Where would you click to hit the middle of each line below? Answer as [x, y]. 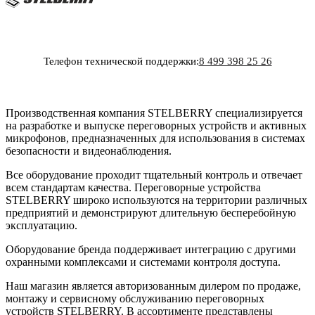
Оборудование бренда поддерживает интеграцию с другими [151, 249]
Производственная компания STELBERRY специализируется [154, 112]
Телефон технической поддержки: [121, 61]
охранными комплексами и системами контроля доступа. [143, 262]
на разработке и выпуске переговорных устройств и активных [156, 125]
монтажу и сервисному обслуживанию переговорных [135, 298]
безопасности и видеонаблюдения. [89, 150]
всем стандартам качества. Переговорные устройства [133, 187]
